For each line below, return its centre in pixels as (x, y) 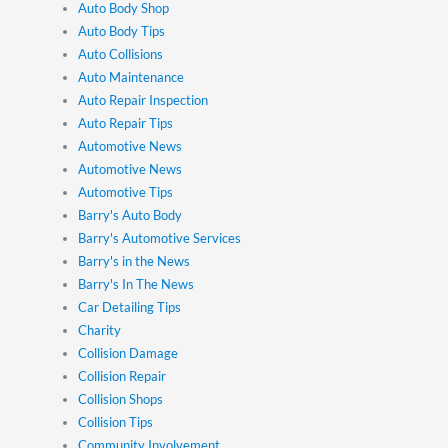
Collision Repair (122, 375)
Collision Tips (116, 421)
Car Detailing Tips (130, 306)
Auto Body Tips (122, 30)
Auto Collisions (121, 53)
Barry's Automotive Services (160, 237)
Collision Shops (121, 398)
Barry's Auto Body (130, 214)
